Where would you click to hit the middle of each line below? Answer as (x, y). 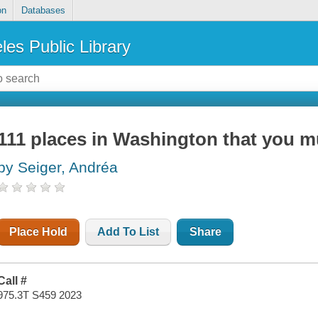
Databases (43, 11)
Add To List (128, 232)
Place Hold (39, 232)
